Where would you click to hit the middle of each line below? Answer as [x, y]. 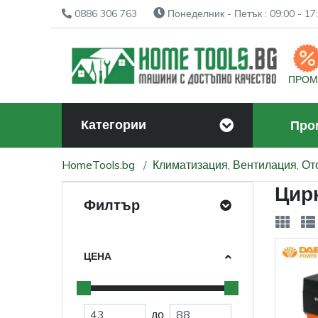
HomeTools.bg [98, 164]
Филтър [112, 205]
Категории [114, 125]
